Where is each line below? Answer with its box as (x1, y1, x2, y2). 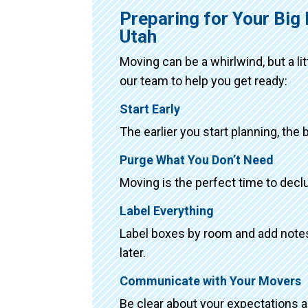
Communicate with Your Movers (120, 273, 302, 288)
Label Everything (120, 203, 214, 218)
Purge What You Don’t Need (120, 152, 274, 167)
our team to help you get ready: (120, 73, 288, 88)
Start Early (120, 101, 181, 116)
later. (120, 245, 146, 260)
